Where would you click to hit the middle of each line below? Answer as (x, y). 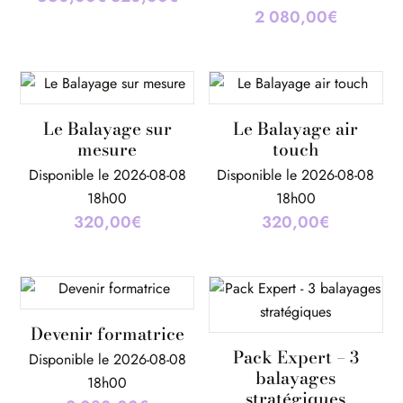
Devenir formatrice (107, 335)
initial (125, 41)
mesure (107, 150)
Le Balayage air (296, 130)
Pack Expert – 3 (296, 358)
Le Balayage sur (107, 130)
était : (126, 65)
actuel (195, 41)
